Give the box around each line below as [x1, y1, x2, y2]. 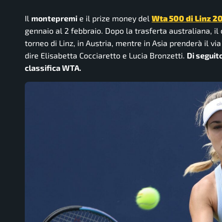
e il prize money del [77, 13, 152, 23]
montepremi [31, 13, 77, 23]
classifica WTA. [25, 62, 81, 72]
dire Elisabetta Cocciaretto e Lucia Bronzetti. [25, 50, 187, 60]
